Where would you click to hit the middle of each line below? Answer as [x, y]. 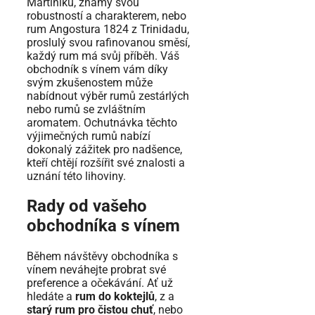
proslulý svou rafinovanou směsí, [108, 42]
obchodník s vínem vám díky [97, 69]
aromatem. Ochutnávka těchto [102, 122]
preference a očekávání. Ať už [100, 283]
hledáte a [51, 297]
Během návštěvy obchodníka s [102, 257]
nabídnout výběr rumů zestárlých [108, 96]
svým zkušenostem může [90, 82]
